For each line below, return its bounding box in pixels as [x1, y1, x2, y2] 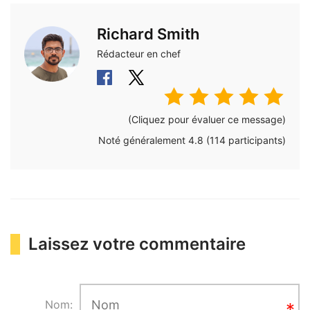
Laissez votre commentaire [28, 234, 246, 255]
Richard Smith [97, 25, 199, 44]
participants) [226, 134, 286, 147]
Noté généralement [98, 134, 188, 147]
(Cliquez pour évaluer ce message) [128, 113, 286, 126]
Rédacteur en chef [97, 48, 181, 60]
